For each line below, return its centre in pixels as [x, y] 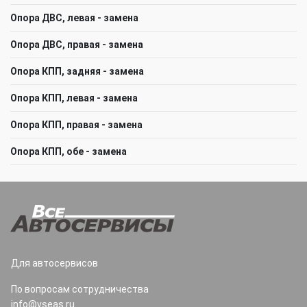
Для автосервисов [54, 263]
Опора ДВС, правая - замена [77, 44]
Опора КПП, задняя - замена [77, 71]
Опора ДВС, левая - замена [74, 17]
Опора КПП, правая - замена [76, 124]
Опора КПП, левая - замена [74, 98]
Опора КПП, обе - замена [69, 151]
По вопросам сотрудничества [80, 289]
